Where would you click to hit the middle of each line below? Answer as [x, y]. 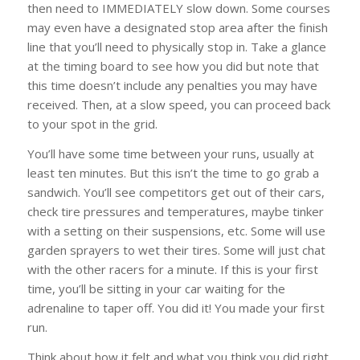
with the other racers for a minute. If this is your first [172, 270]
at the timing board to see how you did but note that [173, 66]
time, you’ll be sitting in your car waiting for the [156, 289]
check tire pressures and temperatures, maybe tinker [175, 212]
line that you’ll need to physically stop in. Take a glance [176, 47]
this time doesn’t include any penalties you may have [172, 86]
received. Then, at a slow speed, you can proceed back [178, 105]
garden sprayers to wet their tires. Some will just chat [176, 250]
